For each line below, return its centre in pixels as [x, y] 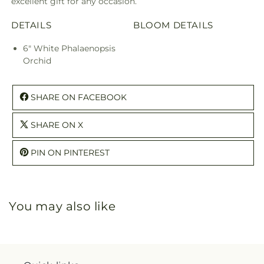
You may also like [62, 206]
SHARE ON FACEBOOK [79, 97]
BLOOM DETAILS [173, 25]
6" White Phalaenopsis [69, 48]
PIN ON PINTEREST [70, 152]
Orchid [37, 60]
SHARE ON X [57, 125]
